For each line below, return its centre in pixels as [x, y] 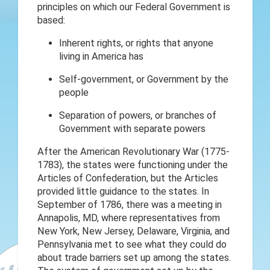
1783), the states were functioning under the [132, 165]
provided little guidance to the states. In [123, 191]
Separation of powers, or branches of [137, 115]
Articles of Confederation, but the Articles [127, 178]
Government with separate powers [132, 128]
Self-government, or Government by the [143, 79]
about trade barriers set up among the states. [134, 257]
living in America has [101, 56]
